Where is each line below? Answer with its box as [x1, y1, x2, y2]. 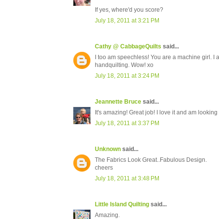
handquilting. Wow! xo [95, 62, 153, 69]
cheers [95, 164, 113, 172]
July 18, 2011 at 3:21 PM [95, 17, 159, 24]
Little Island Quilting [95, 201, 149, 208]
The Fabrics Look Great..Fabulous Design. [95, 156, 207, 164]
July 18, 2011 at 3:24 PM [95, 72, 159, 80]
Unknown [95, 146, 121, 153]
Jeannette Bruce [95, 98, 141, 106]
